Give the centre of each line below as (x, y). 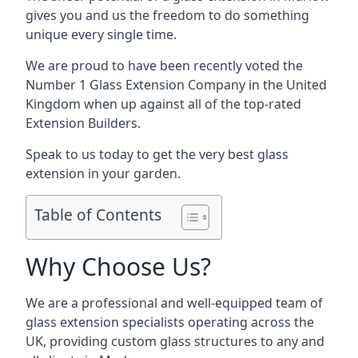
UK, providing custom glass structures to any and (175, 341)
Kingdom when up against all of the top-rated (163, 104)
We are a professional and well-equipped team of (174, 303)
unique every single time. (101, 34)
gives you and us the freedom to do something (167, 15)
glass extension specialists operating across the (170, 322)
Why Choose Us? (118, 267)
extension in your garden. (103, 173)
